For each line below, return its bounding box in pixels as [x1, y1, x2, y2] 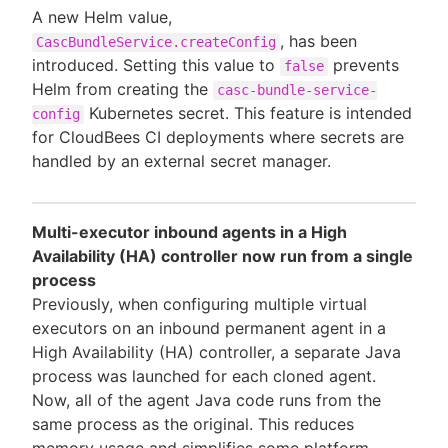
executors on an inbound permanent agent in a [32, 317, 386, 338]
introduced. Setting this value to [32, 54, 280, 75]
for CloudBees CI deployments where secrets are [32, 126, 404, 147]
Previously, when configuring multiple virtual [32, 293, 367, 314]
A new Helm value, [32, 6, 172, 27]
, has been [280, 30, 357, 51]
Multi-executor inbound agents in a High [32, 221, 347, 242]
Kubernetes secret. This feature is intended [84, 102, 412, 123]
